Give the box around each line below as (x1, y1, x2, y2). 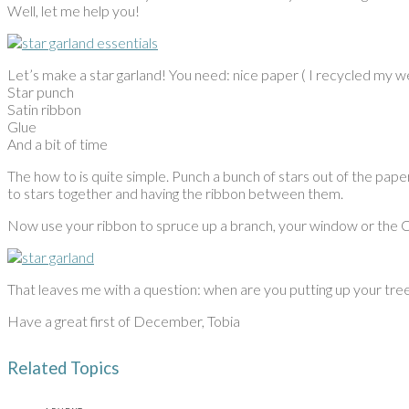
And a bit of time (7, 135, 108, 153)
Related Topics (7, 358, 120, 379)
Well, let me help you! (7, 2, 140, 20)
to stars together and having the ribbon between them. (7, 184, 343, 203)
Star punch (7, 83, 74, 101)
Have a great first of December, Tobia (7, 312, 240, 330)
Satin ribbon (7, 100, 81, 119)
